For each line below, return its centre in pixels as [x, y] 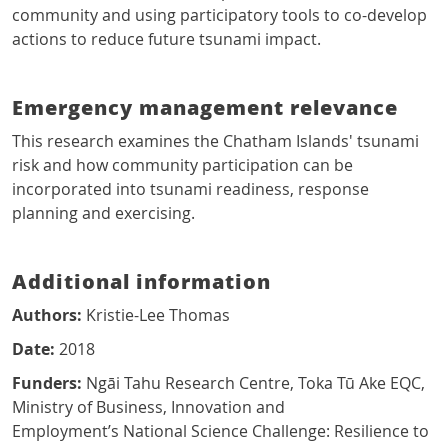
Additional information [141, 281]
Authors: [49, 315]
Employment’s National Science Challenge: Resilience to [220, 431]
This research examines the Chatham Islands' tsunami [215, 141]
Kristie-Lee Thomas [158, 315]
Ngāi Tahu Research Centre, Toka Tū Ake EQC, [253, 383]
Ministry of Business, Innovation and [148, 407]
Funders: [47, 383]
